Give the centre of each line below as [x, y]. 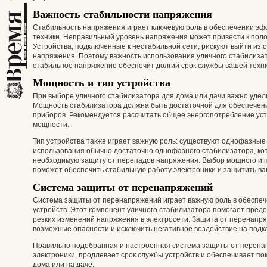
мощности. [51, 125]
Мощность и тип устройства [102, 83]
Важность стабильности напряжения [122, 14]
